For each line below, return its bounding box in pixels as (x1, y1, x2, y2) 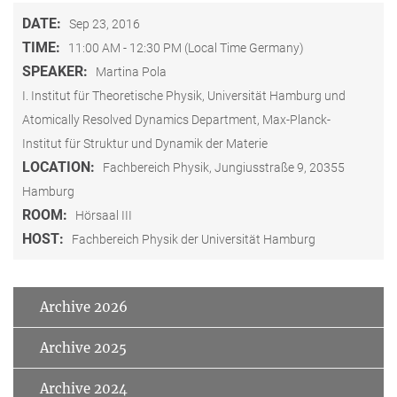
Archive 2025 (40, 339, 127, 356)
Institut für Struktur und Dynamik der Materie (22, 136, 268, 151)
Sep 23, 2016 (69, 16, 140, 31)
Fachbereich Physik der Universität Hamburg (72, 231, 315, 246)
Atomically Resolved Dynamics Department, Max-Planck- (22, 112, 331, 127)
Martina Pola (96, 64, 167, 79)
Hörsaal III (75, 207, 132, 222)
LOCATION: (22, 158, 98, 175)
